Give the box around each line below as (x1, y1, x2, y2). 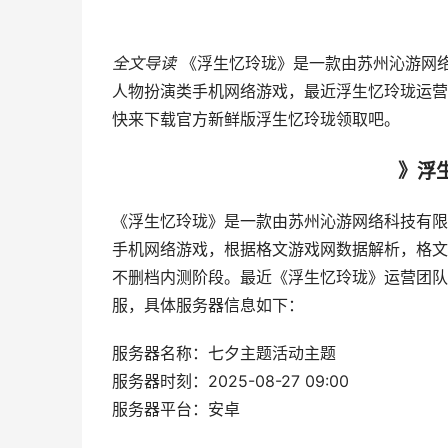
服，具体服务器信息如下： (112, 296, 304, 315)
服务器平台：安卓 (112, 400, 240, 419)
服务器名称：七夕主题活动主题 (112, 344, 336, 363)
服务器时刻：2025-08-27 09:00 (112, 372, 349, 391)
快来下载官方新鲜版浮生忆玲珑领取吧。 (112, 110, 400, 129)
